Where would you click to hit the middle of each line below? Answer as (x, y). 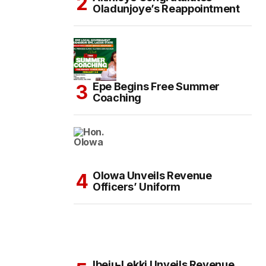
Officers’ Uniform (137, 187)
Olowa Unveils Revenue (152, 176)
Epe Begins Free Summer (156, 87)
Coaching (117, 98)
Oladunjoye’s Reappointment (166, 9)
